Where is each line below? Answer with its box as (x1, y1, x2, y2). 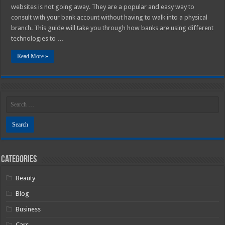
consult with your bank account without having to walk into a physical (11, 14, 208, 22)
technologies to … (11, 35, 64, 43)
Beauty (16, 174, 36, 182)
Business (16, 205, 41, 213)
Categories (1, 155, 37, 165)
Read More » (17, 53, 49, 60)
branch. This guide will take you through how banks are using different (11, 24, 214, 32)
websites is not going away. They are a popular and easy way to (11, 3, 195, 11)
